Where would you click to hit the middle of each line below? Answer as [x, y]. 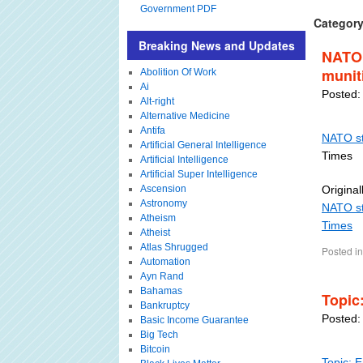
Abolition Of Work [178, 72]
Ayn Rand [162, 276]
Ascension [163, 189]
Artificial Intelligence [184, 160]
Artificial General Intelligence [203, 145]
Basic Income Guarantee [194, 320]
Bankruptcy [164, 305]
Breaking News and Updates [216, 45]
